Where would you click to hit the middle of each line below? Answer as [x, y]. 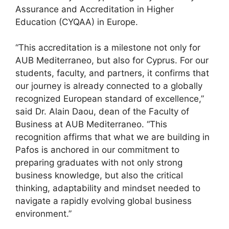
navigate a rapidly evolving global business [104, 201]
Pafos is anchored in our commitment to [97, 150]
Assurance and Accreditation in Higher [95, 9]
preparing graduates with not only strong [99, 163]
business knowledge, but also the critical [99, 176]
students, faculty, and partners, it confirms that [112, 73]
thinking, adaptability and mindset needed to [108, 188]
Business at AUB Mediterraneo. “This [91, 124]
